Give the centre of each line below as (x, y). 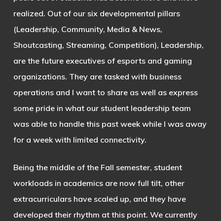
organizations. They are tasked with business (97, 76)
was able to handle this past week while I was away (110, 124)
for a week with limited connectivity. (80, 140)
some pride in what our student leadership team (102, 108)
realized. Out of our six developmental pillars (96, 13)
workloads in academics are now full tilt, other (99, 183)
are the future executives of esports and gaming (102, 61)
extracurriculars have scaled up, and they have (99, 199)
